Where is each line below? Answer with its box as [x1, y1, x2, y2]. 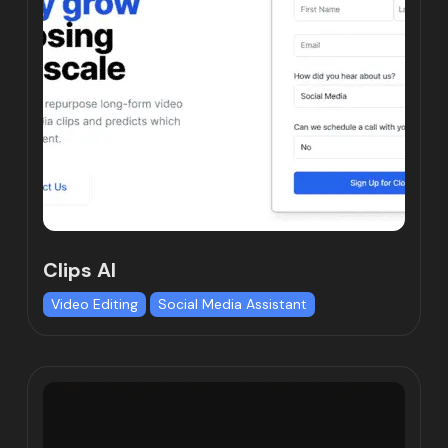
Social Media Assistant [158, 295, 308, 314]
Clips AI [43, 257, 117, 284]
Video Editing [51, 295, 139, 314]
